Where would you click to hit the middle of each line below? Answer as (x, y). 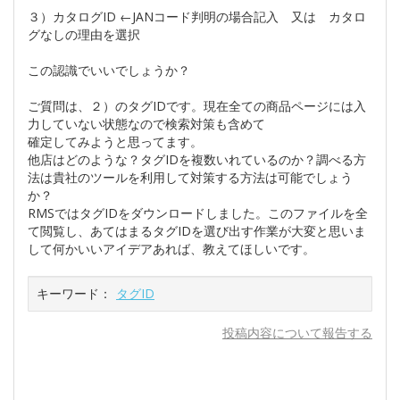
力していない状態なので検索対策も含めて (146, 124)
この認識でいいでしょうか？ (109, 70)
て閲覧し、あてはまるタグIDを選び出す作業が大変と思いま (197, 231)
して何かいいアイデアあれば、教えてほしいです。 (171, 249)
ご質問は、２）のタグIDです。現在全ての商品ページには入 (197, 106)
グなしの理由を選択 (84, 34)
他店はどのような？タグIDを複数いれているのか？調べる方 (197, 159)
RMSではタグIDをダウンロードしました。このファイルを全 (198, 213)
